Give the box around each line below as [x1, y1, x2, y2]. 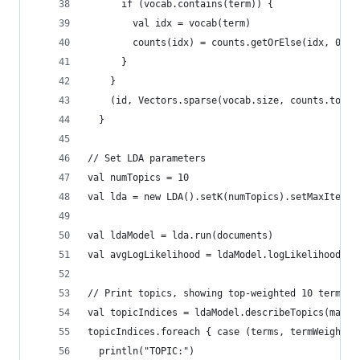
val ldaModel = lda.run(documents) [88, 230, 273, 241]
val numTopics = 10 [88, 172, 189, 183]
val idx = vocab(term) [88, 18, 251, 29]
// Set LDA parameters [88, 153, 206, 164]
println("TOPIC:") [88, 346, 194, 357]
